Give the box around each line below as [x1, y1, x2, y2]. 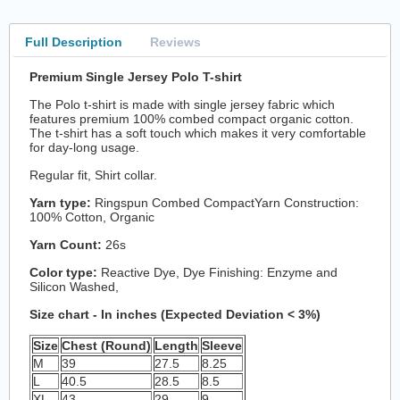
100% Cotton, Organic [29, 209, 155, 224]
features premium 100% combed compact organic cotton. [29, 111, 354, 126]
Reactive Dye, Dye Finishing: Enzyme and [97, 264, 338, 279]
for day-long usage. [29, 139, 144, 154]
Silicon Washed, [29, 279, 120, 294]
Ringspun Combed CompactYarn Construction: [91, 195, 360, 210]
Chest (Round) [62, 337, 152, 353]
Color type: [29, 264, 98, 279]
